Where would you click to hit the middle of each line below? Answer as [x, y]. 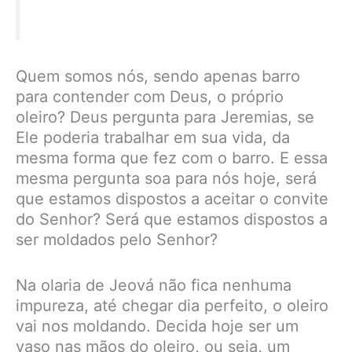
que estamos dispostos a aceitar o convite [172, 198]
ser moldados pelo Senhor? [117, 239]
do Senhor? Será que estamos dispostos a [172, 219]
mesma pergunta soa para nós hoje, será [166, 178]
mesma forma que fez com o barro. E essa [172, 158]
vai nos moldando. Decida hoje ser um [157, 326]
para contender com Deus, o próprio [150, 96]
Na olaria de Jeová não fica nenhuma [154, 285]
